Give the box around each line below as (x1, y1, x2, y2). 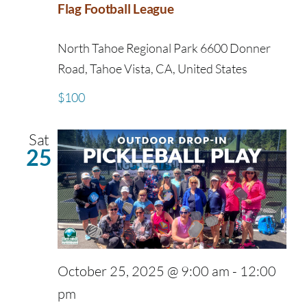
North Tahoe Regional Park (58, 40, 200, 56)
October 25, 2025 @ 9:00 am (58, 262, 230, 280)
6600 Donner (200, 40, 271, 56)
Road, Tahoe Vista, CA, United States (58, 60, 247, 76)
